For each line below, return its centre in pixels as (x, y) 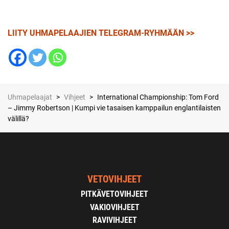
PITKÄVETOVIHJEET (114, 194)
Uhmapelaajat (30, 97)
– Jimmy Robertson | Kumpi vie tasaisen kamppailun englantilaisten (114, 108)
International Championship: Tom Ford (158, 97)
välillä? (18, 119)
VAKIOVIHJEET (114, 207)
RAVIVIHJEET (114, 220)
